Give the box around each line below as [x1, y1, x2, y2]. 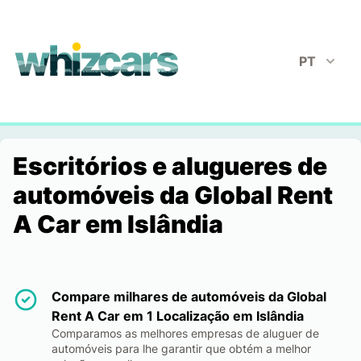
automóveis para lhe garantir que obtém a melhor [52, 342, 311, 355]
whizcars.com [12, 43, 96, 59]
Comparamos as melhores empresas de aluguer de [52, 326, 319, 340]
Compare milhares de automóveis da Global [52, 288, 326, 305]
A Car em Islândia [13, 210, 223, 239]
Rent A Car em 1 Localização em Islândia [52, 308, 304, 324]
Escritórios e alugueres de [13, 151, 327, 180]
